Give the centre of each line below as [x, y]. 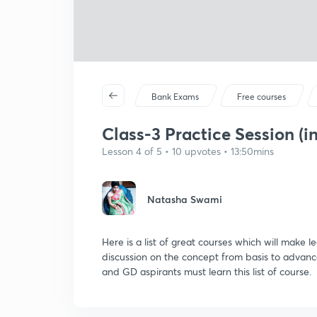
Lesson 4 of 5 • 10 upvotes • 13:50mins [188, 151]
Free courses [262, 97]
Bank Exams [175, 97]
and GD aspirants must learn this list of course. [207, 271]
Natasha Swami [185, 199]
